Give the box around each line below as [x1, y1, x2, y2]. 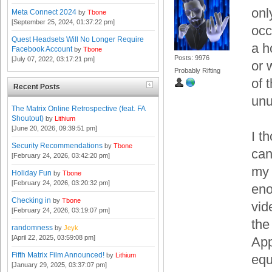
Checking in [12, 195, 51, 205]
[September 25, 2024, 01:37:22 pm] [12, 18, 115, 26]
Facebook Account [12, 45, 72, 54]
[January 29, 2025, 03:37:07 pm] [12, 260, 107, 268]
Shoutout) [12, 114, 44, 123]
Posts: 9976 [174, 53, 209, 61]
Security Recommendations [12, 141, 103, 150]
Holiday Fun [12, 168, 52, 177]
